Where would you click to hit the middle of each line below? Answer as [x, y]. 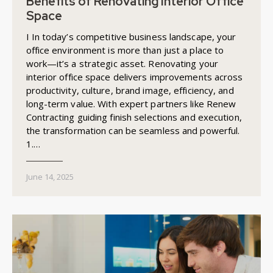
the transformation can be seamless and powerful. [133, 130]
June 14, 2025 [50, 176]
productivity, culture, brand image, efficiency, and [130, 90]
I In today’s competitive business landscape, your [131, 36]
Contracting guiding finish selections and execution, [134, 117]
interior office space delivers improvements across [134, 76]
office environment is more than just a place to [125, 50]
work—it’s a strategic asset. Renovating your [122, 63]
